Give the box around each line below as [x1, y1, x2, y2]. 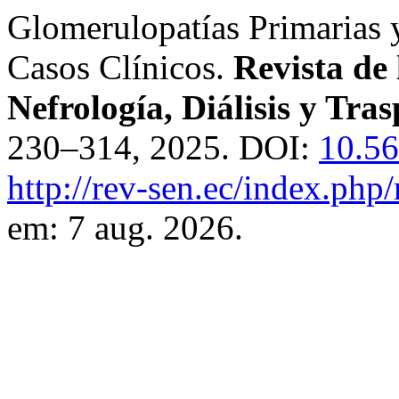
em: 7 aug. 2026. [7, 208, 243, 247]
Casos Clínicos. [7, 48, 233, 86]
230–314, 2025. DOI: [7, 128, 319, 167]
